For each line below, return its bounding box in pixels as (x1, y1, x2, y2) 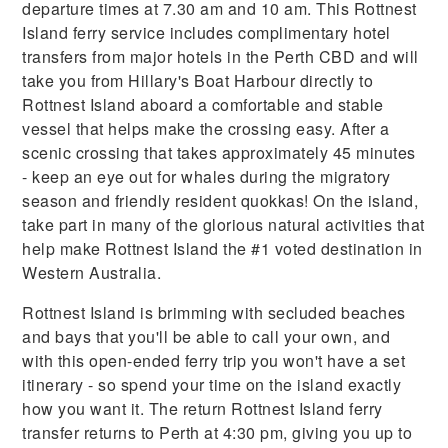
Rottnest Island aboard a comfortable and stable (22, 92, 384, 116)
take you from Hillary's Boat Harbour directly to (22, 68, 374, 92)
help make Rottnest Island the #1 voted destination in (22, 236, 423, 260)
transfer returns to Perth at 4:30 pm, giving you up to (22, 420, 413, 444)
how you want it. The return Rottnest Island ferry (22, 396, 383, 420)
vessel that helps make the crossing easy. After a (22, 116, 390, 140)
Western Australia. (22, 260, 162, 284)
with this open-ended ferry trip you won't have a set (22, 348, 406, 372)
